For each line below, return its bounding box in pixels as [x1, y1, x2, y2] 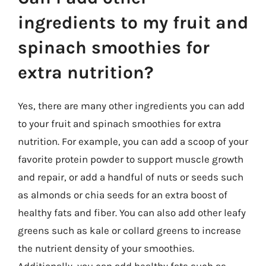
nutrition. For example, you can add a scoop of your [18, 135, 248, 147]
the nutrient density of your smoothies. [18, 242, 194, 254]
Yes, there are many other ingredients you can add [18, 100, 245, 112]
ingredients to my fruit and [18, 12, 248, 33]
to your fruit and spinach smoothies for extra [18, 118, 221, 129]
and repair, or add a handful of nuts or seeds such [18, 171, 243, 183]
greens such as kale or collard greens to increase [18, 224, 241, 236]
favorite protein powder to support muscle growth [18, 153, 243, 165]
